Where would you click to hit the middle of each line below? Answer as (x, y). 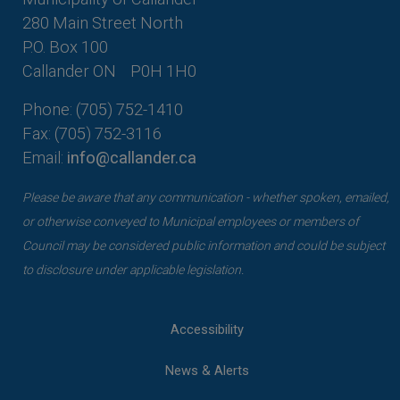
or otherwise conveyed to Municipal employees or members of (191, 221)
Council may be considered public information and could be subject (204, 245)
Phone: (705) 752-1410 (103, 109)
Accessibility (207, 329)
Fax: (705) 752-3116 (92, 133)
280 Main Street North (103, 22)
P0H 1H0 (163, 71)
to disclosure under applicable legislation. (133, 269)
